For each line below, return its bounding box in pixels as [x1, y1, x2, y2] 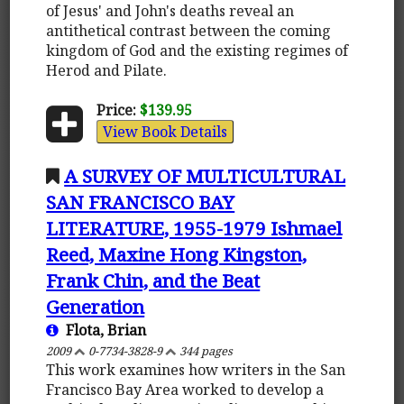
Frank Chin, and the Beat [46, 267, 261, 293]
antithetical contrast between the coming [46, 20, 332, 41]
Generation [46, 293, 145, 319]
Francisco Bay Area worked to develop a [46, 379, 325, 399]
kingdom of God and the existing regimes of [46, 40, 349, 60]
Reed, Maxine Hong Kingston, [46, 241, 308, 267]
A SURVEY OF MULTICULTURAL [64, 162, 346, 188]
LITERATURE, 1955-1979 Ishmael [46, 215, 343, 241]
